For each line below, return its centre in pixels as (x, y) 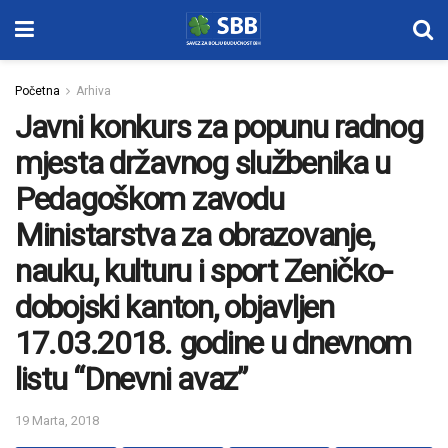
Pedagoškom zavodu (149, 199)
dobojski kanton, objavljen (174, 307)
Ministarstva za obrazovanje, (195, 235)
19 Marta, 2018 (57, 420)
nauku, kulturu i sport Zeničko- (203, 271)
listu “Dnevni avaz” (131, 379)
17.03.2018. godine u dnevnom (213, 343)
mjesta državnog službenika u (203, 163)
